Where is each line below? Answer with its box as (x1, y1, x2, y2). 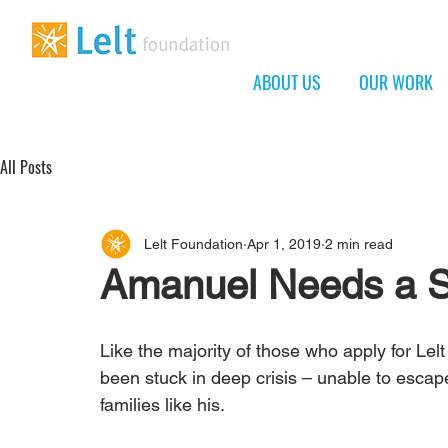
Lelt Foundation (144, 235, 243, 252)
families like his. (100, 394, 225, 416)
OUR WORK (359, 69, 433, 95)
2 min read (325, 235, 393, 252)
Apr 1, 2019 (247, 235, 321, 252)
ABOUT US (253, 69, 321, 95)
